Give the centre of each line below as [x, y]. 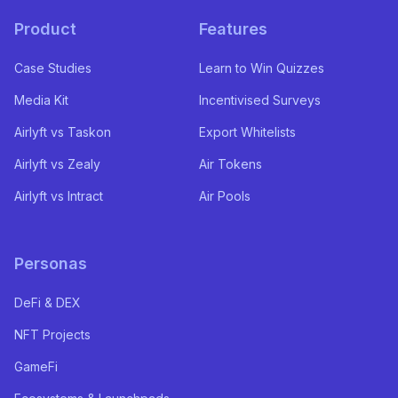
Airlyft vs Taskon [63, 131]
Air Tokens [231, 163]
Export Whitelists [247, 131]
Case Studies [53, 68]
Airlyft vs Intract [59, 195]
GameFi [36, 366]
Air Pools [225, 195]
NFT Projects [52, 334]
